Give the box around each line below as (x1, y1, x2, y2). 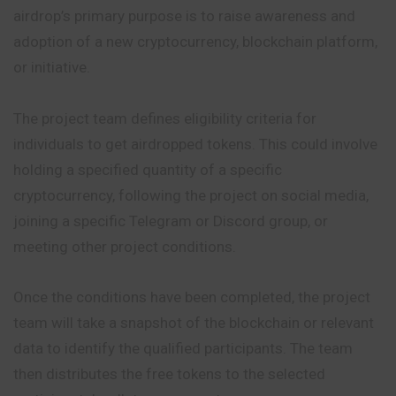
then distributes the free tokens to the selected (13, 365, 325, 384)
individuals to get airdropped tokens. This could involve (13, 134, 377, 153)
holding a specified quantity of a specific (13, 160, 282, 179)
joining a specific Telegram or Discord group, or (13, 211, 328, 230)
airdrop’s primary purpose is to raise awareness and (13, 7, 355, 26)
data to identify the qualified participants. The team (13, 339, 353, 358)
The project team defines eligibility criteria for (13, 109, 316, 127)
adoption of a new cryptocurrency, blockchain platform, (13, 33, 377, 51)
